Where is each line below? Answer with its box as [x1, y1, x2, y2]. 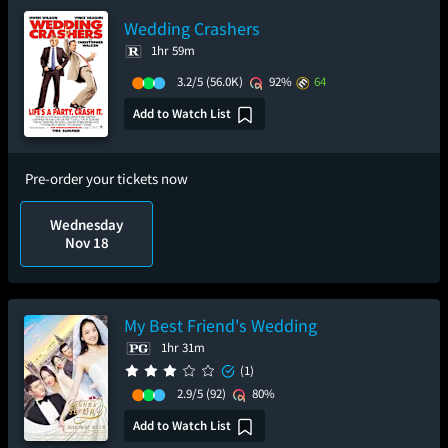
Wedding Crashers [124, 17, 260, 40]
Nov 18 [64, 233, 109, 252]
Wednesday [50, 215, 124, 234]
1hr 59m [151, 42, 195, 59]
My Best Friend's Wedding [124, 314, 317, 337]
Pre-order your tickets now [25, 169, 188, 188]
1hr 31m [161, 339, 205, 356]
